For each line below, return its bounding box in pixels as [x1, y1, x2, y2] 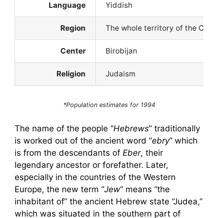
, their [141, 148, 163, 158]
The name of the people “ [15, 124, 113, 133]
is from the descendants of [15, 148, 123, 158]
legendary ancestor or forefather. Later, [15, 160, 168, 170]
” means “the [120, 184, 170, 194]
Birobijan [106, 46, 137, 55]
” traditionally [149, 124, 200, 133]
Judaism [106, 69, 135, 78]
